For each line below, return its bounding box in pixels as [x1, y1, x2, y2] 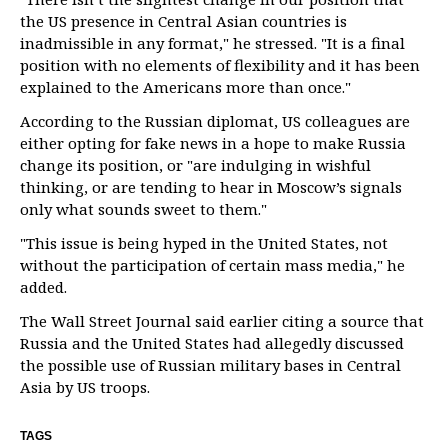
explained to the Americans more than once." [20, 77, 351, 97]
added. [20, 277, 67, 297]
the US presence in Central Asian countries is [20, 11, 347, 31]
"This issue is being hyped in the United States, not [20, 233, 388, 253]
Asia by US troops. [20, 377, 150, 397]
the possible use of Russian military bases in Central [20, 355, 401, 375]
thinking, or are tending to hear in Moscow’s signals [20, 177, 402, 197]
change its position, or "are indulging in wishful [20, 155, 371, 175]
